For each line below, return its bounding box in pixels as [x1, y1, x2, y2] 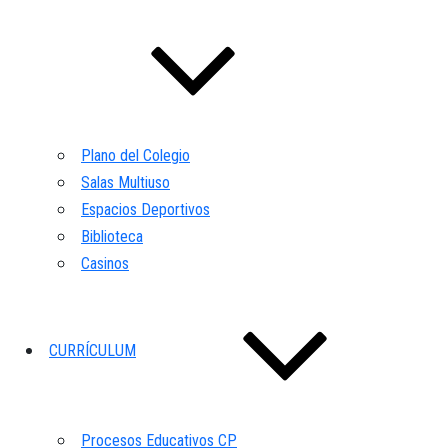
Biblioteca [81, 226, 143, 246]
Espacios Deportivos [81, 199, 210, 219]
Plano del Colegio [81, 145, 190, 165]
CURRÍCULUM [49, 340, 136, 360]
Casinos [81, 253, 129, 273]
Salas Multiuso [81, 172, 170, 192]
